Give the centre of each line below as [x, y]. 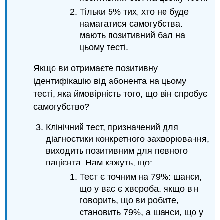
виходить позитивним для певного [117, 151]
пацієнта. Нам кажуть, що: [99, 163]
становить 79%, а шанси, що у [141, 212]
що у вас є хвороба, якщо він [139, 188]
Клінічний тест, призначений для [112, 127]
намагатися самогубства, [131, 24]
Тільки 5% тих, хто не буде [134, 12]
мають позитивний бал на [132, 36]
